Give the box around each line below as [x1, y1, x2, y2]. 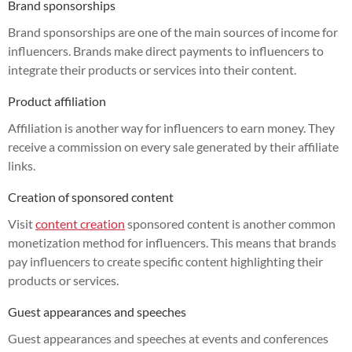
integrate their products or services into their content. [8, 61, 296, 77]
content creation [35, 215, 125, 231]
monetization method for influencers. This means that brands [8, 234, 336, 250]
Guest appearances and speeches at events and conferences [8, 330, 328, 346]
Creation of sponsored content [8, 189, 174, 204]
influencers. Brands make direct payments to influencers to [8, 42, 324, 58]
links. [8, 157, 35, 173]
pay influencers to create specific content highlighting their [8, 253, 323, 269]
